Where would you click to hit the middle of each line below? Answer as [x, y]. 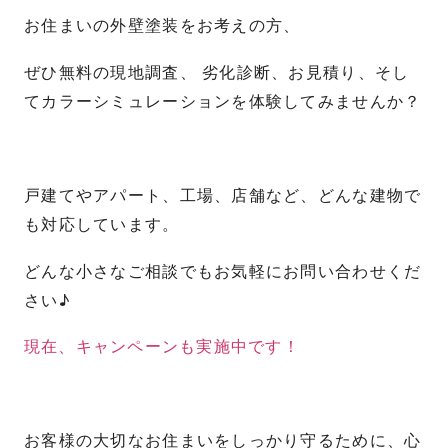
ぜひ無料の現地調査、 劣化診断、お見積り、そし [217, 73]
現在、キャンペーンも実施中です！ [162, 347]
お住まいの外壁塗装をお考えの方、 [162, 26]
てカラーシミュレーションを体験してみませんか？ [223, 102]
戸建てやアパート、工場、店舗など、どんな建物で [223, 195]
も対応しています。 [102, 224]
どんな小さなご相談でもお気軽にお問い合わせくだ [223, 271]
